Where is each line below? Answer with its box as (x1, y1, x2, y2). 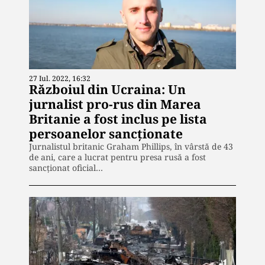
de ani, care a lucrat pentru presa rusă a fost (29, 151, 206, 163)
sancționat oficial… (29, 162, 103, 174)
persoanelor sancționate (29, 125, 183, 143)
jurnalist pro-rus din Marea (29, 96, 201, 113)
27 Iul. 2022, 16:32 (29, 73, 91, 84)
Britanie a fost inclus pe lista (29, 111, 207, 128)
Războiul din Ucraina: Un (29, 81, 186, 98)
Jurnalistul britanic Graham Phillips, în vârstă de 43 (29, 141, 233, 153)
